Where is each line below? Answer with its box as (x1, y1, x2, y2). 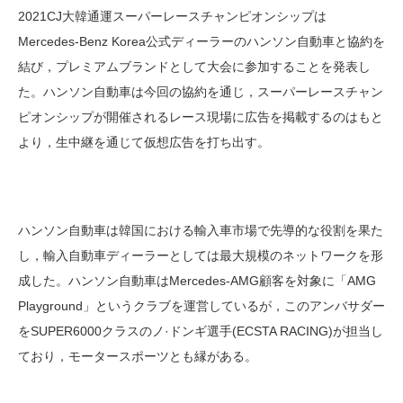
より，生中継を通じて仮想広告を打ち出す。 (18, 135, 270, 150)
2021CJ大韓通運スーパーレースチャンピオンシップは (18, 9, 327, 24)
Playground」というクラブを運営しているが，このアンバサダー (18, 299, 385, 314)
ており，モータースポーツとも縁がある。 (18, 349, 257, 364)
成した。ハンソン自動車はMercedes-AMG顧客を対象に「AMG (18, 273, 376, 289)
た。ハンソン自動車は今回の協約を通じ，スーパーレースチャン (18, 85, 383, 100)
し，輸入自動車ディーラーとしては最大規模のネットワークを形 (18, 248, 383, 264)
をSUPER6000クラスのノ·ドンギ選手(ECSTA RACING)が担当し (18, 324, 383, 339)
